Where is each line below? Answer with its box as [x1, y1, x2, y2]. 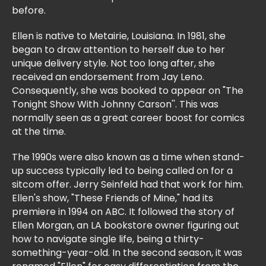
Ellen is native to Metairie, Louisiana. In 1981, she [12, 31, 226, 42]
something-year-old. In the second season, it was [12, 248, 242, 258]
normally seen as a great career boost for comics [12, 113, 245, 123]
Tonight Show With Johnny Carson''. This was [12, 100, 218, 110]
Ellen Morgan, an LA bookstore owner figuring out [12, 221, 239, 231]
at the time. [12, 127, 66, 137]
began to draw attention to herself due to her [12, 45, 225, 55]
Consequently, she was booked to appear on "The [12, 86, 243, 96]
